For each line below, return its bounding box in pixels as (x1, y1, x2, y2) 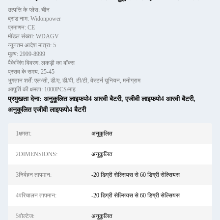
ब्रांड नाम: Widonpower (8, 15, 61, 22)
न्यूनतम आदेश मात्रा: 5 (8, 42, 56, 49)
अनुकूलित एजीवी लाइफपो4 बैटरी (8, 106, 86, 113)
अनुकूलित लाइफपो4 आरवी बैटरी (44, 95, 121, 103)
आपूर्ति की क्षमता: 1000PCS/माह (8, 86, 76, 93)
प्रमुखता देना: (8, 95, 44, 103)
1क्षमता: (16, 130, 31, 137)
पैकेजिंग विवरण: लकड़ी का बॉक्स (8, 59, 75, 66)
